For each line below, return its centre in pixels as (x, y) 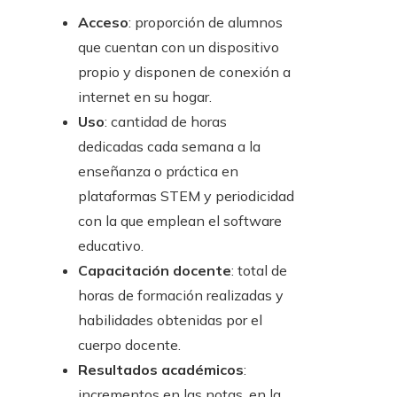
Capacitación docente (155, 271)
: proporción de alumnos (206, 23)
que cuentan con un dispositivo (179, 47)
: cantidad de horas (166, 122)
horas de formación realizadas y (181, 296)
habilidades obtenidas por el (170, 320)
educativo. (111, 246)
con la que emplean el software (180, 221)
